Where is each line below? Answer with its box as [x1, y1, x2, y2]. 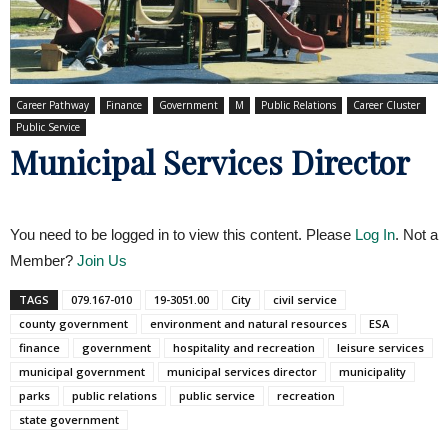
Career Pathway [16, 97, 89, 112]
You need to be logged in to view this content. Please [10, 225, 355, 243]
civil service [273, 291, 337, 307]
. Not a [395, 225, 438, 243]
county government [19, 315, 128, 331]
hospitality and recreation [173, 339, 315, 355]
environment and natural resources [150, 315, 347, 331]
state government [19, 411, 119, 427]
